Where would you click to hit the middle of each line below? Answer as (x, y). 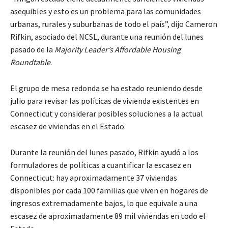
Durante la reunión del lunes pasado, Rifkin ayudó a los (104, 152)
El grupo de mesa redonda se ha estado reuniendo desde (106, 88)
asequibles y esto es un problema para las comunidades (106, 11)
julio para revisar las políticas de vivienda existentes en (105, 101)
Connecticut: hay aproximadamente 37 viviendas (94, 178)
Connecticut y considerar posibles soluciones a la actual (107, 114)
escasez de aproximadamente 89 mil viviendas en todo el (108, 216)
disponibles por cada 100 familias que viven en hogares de (109, 191)
